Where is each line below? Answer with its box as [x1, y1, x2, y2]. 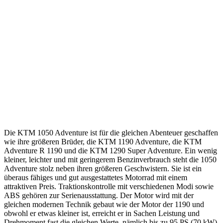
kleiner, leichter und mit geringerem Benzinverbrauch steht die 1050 [4, 155, 217, 164]
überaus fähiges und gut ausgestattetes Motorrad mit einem [4, 173, 187, 182]
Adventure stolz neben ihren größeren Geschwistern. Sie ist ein [4, 164, 202, 173]
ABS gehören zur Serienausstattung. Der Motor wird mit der [4, 191, 194, 200]
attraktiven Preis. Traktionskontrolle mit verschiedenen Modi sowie [4, 182, 214, 191]
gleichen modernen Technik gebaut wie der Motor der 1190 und [4, 200, 204, 209]
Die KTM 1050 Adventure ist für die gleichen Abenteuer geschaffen [4, 128, 218, 137]
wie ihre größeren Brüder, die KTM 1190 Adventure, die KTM [4, 137, 202, 146]
